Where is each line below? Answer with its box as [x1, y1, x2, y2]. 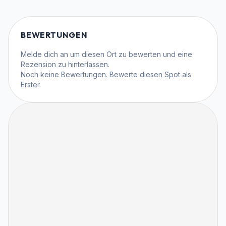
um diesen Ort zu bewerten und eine [70, 50, 192, 59]
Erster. [21, 80, 41, 89]
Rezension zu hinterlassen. [21, 60, 109, 69]
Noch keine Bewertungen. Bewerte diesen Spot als [21, 70, 191, 79]
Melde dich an [21, 50, 68, 59]
